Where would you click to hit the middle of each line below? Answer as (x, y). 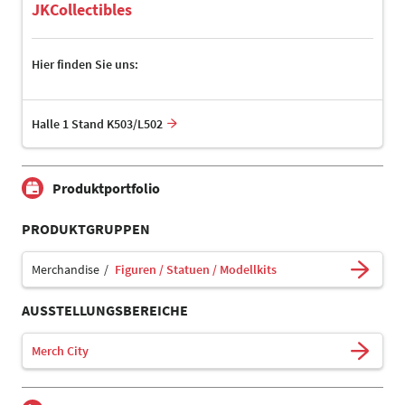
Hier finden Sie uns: (85, 65)
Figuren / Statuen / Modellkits (196, 270)
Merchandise (66, 270)
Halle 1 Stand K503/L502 (97, 124)
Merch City (60, 351)
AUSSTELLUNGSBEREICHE (105, 311)
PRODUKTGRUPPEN (86, 229)
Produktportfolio (106, 188)
